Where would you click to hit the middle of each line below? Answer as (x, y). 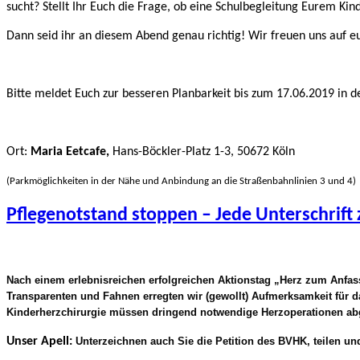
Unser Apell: (41, 342)
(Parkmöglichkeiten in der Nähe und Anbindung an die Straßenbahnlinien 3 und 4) (181, 182)
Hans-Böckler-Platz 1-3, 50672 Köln (204, 152)
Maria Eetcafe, (72, 152)
